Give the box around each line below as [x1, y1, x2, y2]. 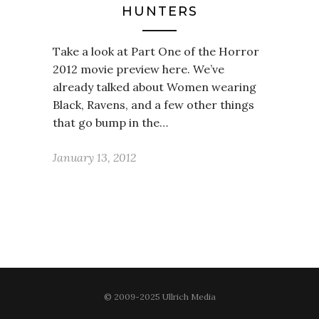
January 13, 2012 [53, 150, 136, 164]
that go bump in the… [53, 115, 168, 130]
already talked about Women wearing [53, 80, 256, 94]
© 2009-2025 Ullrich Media [103, 291, 216, 302]
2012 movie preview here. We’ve [53, 62, 224, 76]
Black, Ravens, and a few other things [53, 98, 254, 112]
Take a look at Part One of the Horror [53, 44, 259, 58]
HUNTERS [121, 4, 198, 19]
